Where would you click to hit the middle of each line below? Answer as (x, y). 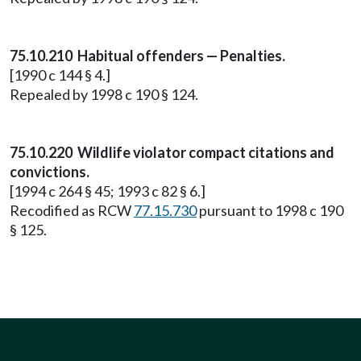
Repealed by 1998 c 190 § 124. (104, 94)
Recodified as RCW (72, 210)
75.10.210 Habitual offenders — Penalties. (147, 56)
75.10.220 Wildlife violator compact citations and (172, 152)
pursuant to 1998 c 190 (270, 210)
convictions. (50, 172)
